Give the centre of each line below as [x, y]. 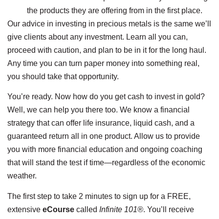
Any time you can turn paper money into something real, [103, 63]
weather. [22, 176]
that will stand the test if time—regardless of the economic [106, 163]
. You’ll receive [169, 209]
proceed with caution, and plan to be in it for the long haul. [107, 50]
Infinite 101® [121, 209]
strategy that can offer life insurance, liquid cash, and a [101, 123]
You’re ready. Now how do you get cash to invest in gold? [106, 97]
